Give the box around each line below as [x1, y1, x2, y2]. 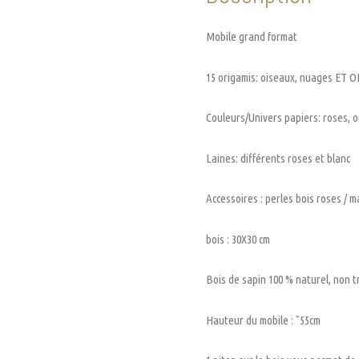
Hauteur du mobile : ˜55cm [206, 313, 321, 327]
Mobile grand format [206, 30, 297, 44]
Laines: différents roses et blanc [206, 151, 350, 165]
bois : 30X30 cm [206, 232, 270, 246]
